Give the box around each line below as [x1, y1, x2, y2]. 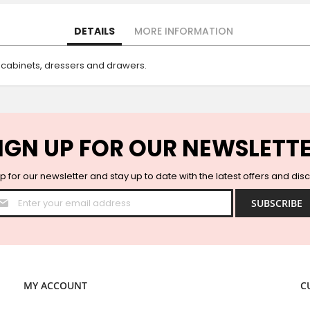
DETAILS [73, 24, 115, 38]
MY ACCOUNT [23, 279, 87, 292]
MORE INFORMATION [134, 24, 233, 38]
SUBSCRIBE [251, 196, 302, 210]
